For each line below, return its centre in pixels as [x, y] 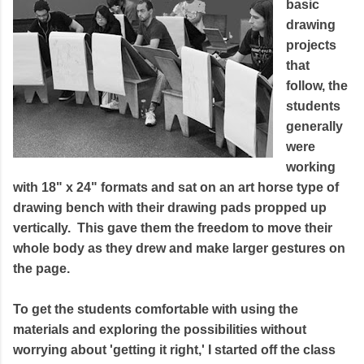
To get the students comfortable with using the [156, 309]
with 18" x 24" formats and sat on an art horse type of [176, 187]
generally [314, 126]
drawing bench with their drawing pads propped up [170, 208]
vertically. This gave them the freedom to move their [173, 228]
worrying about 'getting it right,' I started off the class [174, 350]
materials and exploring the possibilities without [160, 329]
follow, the [317, 86]
